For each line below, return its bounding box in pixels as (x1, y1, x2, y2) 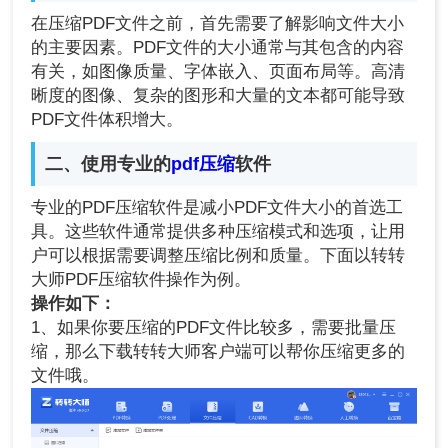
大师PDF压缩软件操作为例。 (31, 270, 252, 290)
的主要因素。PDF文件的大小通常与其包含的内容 (31, 38, 405, 58)
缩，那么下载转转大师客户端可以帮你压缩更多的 (31, 342, 406, 362)
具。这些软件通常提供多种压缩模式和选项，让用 (31, 222, 406, 242)
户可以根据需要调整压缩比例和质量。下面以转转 (31, 246, 406, 266)
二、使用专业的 (45, 154, 172, 175)
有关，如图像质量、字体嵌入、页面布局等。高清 (31, 62, 406, 82)
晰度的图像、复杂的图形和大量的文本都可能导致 (31, 86, 406, 106)
